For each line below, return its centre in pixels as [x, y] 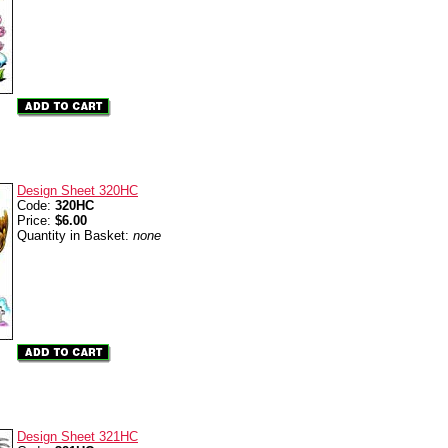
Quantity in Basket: [75, 235]
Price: [36, 220]
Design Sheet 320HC [77, 190]
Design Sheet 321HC [77, 436]
